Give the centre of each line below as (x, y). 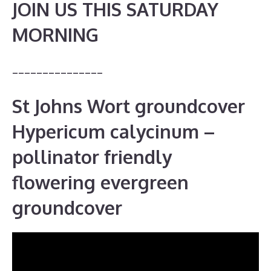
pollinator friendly (92, 156)
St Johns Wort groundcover (129, 106)
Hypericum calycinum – (113, 131)
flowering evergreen (100, 182)
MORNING (55, 34)
